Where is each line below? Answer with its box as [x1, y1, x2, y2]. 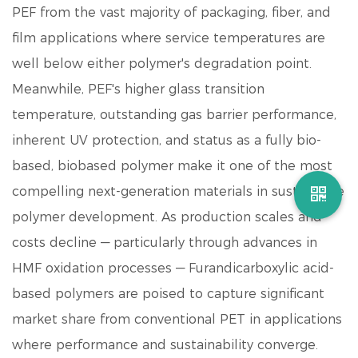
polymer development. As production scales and [12, 209, 322, 225]
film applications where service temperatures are [12, 30, 325, 46]
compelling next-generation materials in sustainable [12, 184, 344, 199]
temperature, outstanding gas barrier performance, [12, 107, 336, 122]
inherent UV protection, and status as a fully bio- [12, 133, 321, 148]
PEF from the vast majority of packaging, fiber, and [12, 5, 331, 20]
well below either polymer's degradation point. [12, 56, 312, 71]
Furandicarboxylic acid [189, 261, 329, 276]
